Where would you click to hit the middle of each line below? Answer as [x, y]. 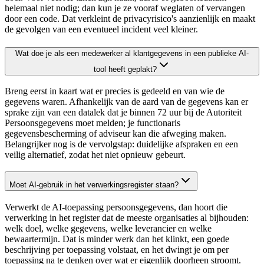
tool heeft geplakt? [125, 69]
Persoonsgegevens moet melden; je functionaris [93, 123]
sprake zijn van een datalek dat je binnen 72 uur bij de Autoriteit [123, 113]
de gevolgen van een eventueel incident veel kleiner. [101, 29]
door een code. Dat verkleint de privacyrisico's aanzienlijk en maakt [130, 18]
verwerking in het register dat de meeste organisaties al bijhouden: [127, 217]
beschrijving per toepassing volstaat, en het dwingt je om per [117, 249]
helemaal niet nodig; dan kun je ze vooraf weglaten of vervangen [125, 8]
